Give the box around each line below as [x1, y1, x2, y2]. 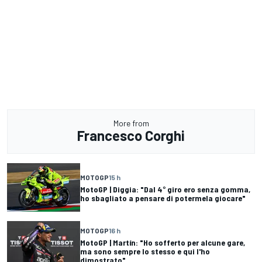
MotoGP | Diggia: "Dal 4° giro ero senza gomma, [80, 184, 250, 194]
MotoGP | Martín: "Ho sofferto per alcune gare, [80, 237, 245, 248]
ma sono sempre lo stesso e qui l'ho [80, 246, 210, 257]
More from [113, 118, 149, 129]
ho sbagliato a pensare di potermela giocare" [80, 192, 246, 203]
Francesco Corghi [77, 127, 185, 144]
